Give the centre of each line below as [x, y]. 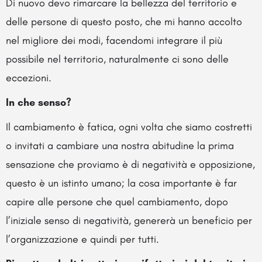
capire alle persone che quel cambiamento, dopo [117, 201]
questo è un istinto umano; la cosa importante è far [121, 183]
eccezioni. [29, 77]
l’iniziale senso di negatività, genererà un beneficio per [129, 220]
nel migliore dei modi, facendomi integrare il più [114, 40]
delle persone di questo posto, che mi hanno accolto [124, 21]
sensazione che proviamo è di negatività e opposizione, [130, 164]
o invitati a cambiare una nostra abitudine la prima [120, 145]
